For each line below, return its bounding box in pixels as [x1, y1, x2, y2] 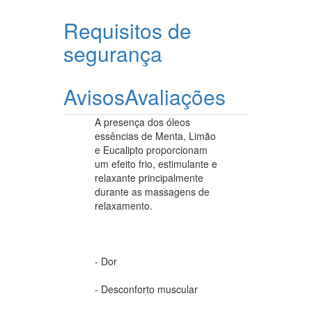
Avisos [63, 81, 125, 112]
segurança [63, 38, 162, 69]
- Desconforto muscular [95, 282, 198, 297]
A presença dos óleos [95, 115, 190, 130]
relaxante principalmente [95, 171, 203, 185]
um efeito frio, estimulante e [95, 157, 217, 171]
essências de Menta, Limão [95, 129, 216, 143]
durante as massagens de [95, 185, 210, 199]
